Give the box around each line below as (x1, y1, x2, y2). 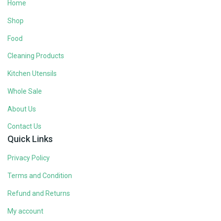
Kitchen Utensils (7, 70, 57, 78)
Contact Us (7, 122, 41, 131)
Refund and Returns (7, 189, 70, 197)
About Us (7, 105, 36, 113)
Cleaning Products (7, 52, 64, 60)
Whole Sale (7, 87, 42, 95)
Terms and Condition (7, 172, 72, 180)
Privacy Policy (7, 154, 50, 162)
